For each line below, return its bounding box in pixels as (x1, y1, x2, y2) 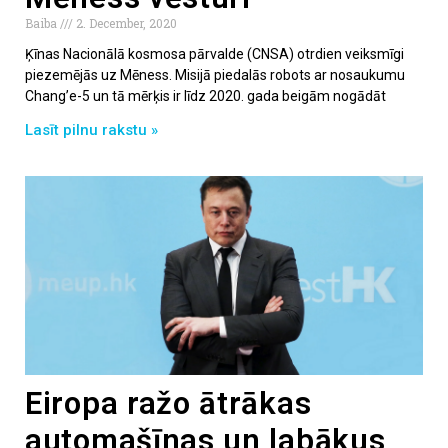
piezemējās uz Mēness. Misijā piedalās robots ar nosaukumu (25, 66, 405, 83)
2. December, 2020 (73, 14, 177, 31)
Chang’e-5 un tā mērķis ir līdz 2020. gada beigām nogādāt (25, 87, 386, 104)
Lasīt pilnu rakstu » (25, 120, 158, 139)
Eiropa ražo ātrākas (25, 384, 312, 422)
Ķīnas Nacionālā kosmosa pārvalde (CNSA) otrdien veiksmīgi (25, 45, 404, 62)
